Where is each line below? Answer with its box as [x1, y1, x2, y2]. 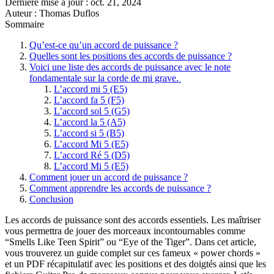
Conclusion [29, 194, 73, 205]
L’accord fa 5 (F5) [54, 95, 124, 106]
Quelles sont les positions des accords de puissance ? [29, 51, 232, 62]
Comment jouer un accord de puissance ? [29, 172, 188, 183]
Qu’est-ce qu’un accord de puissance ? [29, 40, 178, 51]
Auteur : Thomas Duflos [5, 8, 99, 19]
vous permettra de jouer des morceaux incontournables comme [5, 226, 245, 237]
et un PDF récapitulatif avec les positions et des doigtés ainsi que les [5, 259, 266, 270]
